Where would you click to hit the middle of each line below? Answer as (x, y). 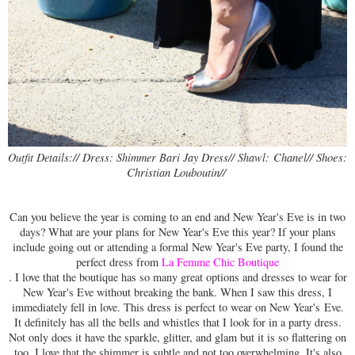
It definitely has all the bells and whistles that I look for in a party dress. (177, 322)
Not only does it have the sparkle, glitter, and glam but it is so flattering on (177, 337)
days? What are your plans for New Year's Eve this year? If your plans (177, 231)
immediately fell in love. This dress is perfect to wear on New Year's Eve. (177, 307)
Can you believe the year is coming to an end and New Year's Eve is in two (177, 216)
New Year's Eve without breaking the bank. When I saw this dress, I (177, 292)
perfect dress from (119, 261)
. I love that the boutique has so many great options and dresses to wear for (177, 277)
